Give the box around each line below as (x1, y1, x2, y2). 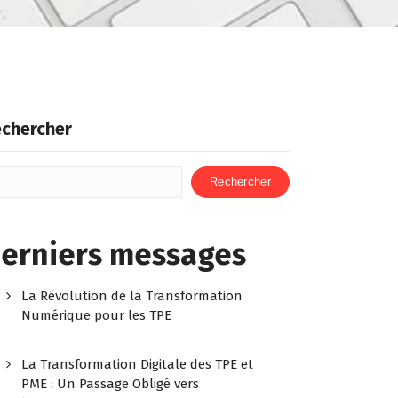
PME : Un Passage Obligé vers (21, 375, 200, 392)
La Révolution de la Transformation (21, 287, 243, 304)
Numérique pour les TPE (21, 306, 172, 323)
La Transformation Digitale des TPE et (21, 355, 254, 372)
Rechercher (209, 174, 271, 188)
